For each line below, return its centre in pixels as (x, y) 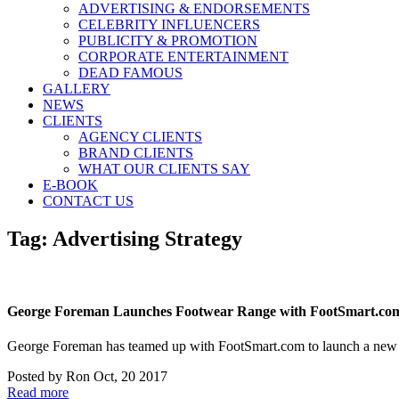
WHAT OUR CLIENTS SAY (164, 169)
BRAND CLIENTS (136, 153)
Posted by (37, 377)
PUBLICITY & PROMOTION (168, 41)
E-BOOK (70, 185)
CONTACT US (88, 201)
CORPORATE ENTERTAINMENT (183, 57)
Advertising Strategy (147, 238)
